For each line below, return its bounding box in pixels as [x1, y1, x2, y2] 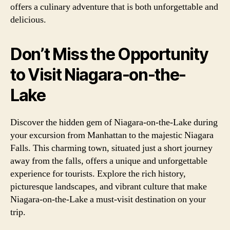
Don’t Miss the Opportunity [10, 44, 208, 64]
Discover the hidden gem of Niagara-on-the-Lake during [10, 116, 218, 128]
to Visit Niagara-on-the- [10, 64, 186, 85]
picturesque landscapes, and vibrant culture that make [10, 180, 207, 193]
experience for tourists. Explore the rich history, [10, 167, 186, 180]
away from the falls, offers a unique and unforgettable [10, 155, 207, 167]
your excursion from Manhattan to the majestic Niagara [10, 129, 214, 141]
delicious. [10, 13, 46, 26]
